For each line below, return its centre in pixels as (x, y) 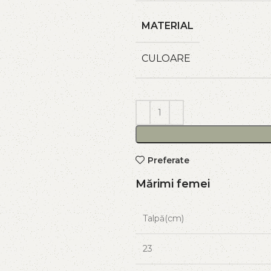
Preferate (168, 160)
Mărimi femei (173, 184)
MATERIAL (168, 26)
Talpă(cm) (163, 218)
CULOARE (166, 58)
